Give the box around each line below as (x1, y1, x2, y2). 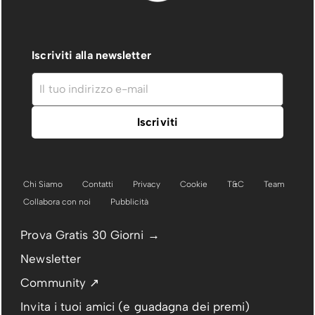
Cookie (180, 179, 208, 190)
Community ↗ (20, 275, 100, 290)
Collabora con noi (23, 197, 91, 207)
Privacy (133, 179, 161, 190)
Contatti (82, 179, 114, 190)
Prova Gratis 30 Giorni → (20, 227, 160, 242)
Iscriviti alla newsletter (32, 48, 151, 62)
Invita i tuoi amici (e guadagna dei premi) (20, 299, 250, 314)
